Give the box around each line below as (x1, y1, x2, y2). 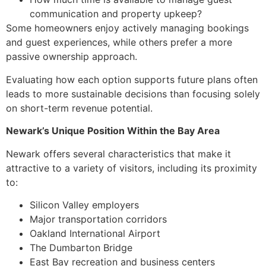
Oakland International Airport (30, 227, 160, 240)
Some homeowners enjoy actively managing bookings (6, 22, 249, 34)
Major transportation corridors (30, 213, 167, 226)
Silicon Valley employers (30, 199, 139, 211)
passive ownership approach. (6, 50, 137, 63)
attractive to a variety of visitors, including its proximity (6, 161, 257, 174)
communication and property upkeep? (30, 8, 202, 20)
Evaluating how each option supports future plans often (6, 73, 258, 85)
